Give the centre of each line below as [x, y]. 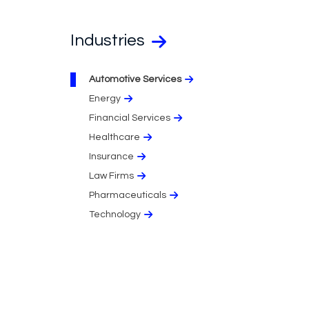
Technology [115, 214]
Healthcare [114, 137]
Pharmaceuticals [128, 195]
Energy [105, 98]
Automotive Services [135, 79]
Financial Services [130, 118]
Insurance [111, 156]
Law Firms [111, 176]
